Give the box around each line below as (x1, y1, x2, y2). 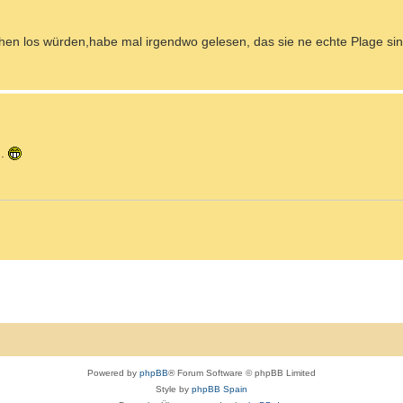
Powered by (87, 367, 139, 378)
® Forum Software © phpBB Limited (168, 367, 316, 378)
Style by (156, 383, 192, 394)
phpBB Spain (192, 383, 247, 394)
